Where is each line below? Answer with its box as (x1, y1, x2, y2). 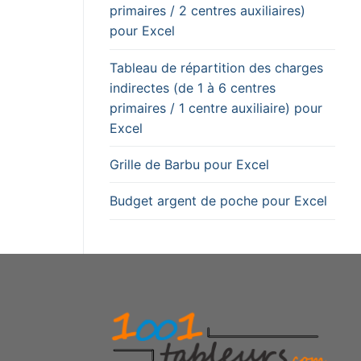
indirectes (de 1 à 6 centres (110, 79, 276, 96)
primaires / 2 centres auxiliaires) (110, 2, 305, 19)
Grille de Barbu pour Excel (110, 156, 269, 172)
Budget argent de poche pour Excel (110, 193, 327, 210)
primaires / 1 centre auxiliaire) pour (110, 99, 322, 116)
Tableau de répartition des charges (110, 59, 323, 76)
